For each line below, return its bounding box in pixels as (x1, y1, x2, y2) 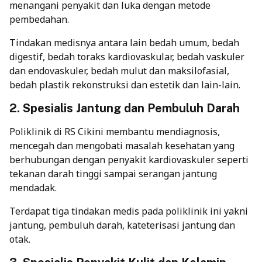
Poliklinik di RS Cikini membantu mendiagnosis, (9, 125, 220, 138)
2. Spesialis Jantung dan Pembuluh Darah (9, 101, 240, 115)
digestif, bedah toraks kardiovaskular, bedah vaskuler (9, 50, 244, 63)
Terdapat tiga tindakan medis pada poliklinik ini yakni (9, 204, 248, 218)
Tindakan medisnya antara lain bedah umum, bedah (9, 36, 239, 49)
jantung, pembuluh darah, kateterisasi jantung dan (9, 218, 235, 232)
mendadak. (9, 181, 57, 194)
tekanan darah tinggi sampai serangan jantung (9, 167, 217, 180)
